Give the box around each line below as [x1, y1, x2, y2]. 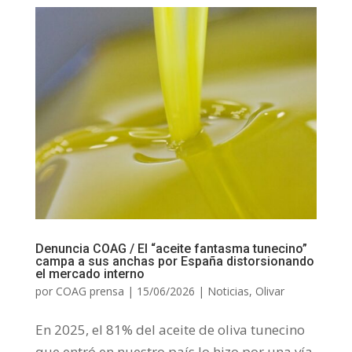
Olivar [255, 284, 284, 299]
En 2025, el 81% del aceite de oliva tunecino [35, 321, 305, 339]
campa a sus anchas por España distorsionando [35, 254, 314, 269]
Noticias [207, 284, 249, 299]
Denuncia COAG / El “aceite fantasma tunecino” [35, 241, 307, 257]
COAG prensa [55, 284, 124, 299]
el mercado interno [35, 266, 145, 282]
